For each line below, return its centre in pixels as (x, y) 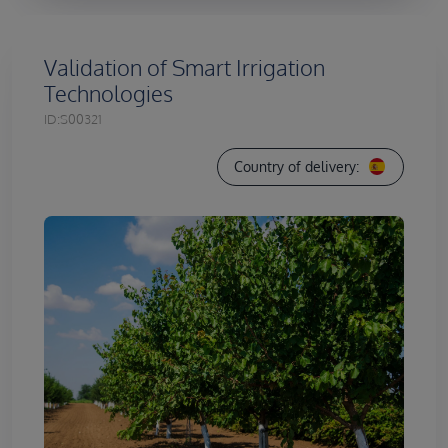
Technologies (108, 93)
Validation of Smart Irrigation (184, 67)
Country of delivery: (296, 167)
